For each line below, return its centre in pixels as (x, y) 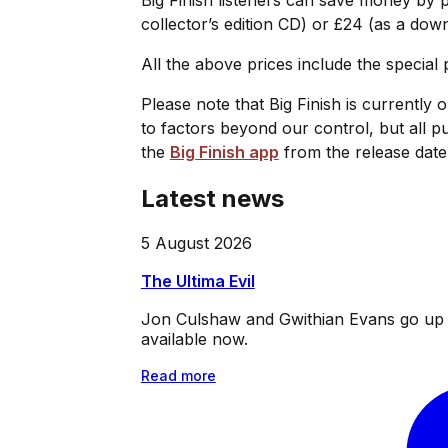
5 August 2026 (196, 242)
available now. (194, 338)
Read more (178, 375)
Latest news (212, 198)
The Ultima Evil (197, 280)
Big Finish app (224, 151)
